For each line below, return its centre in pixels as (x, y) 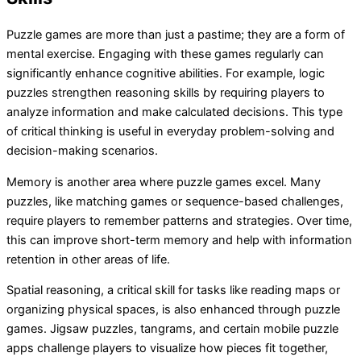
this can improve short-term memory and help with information (179, 240)
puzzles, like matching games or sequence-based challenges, (175, 201)
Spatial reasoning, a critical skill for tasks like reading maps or (173, 290)
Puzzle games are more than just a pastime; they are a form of (176, 35)
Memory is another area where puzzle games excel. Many (164, 182)
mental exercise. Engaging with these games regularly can (165, 54)
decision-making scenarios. (82, 151)
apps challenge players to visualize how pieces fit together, (167, 349)
